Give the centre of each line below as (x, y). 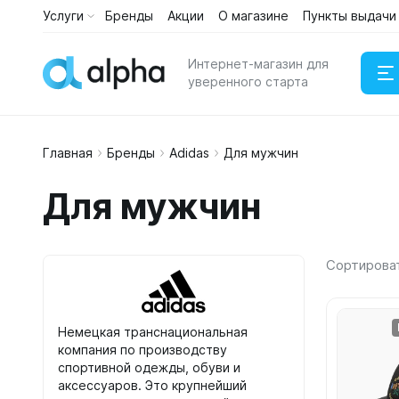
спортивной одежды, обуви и (149, 367)
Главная (68, 153)
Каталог (261, 31)
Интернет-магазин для (258, 64)
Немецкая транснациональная (153, 332)
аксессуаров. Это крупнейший (152, 385)
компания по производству (142, 350)
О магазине (253, 16)
